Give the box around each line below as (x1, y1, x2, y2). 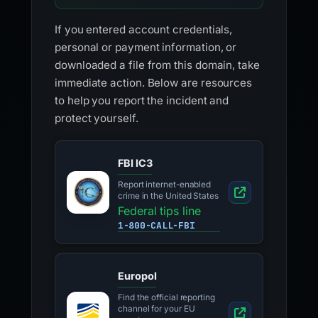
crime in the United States (118, 191, 219, 201)
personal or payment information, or (55, 40, 237, 54)
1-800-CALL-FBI (118, 219, 195, 232)
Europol (118, 269, 157, 282)
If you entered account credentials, (55, 23, 233, 36)
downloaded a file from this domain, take (55, 58, 260, 72)
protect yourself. (55, 111, 138, 125)
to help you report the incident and (55, 94, 229, 107)
